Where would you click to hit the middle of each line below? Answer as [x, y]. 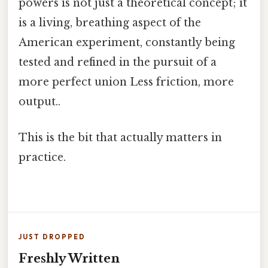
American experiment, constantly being [127, 43]
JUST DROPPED [52, 237]
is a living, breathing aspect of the [110, 23]
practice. [42, 157]
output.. [39, 102]
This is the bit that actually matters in [120, 137]
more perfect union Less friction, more [126, 82]
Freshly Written [69, 258]
